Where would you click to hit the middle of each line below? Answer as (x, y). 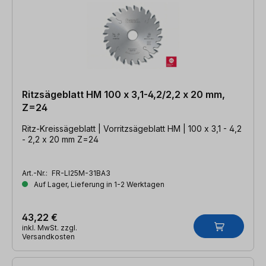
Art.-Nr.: (36, 173)
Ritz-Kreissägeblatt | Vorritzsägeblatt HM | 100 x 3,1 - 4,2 (132, 128)
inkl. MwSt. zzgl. (50, 227)
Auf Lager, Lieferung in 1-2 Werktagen (98, 184)
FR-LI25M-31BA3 (81, 173)
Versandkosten (48, 236)
